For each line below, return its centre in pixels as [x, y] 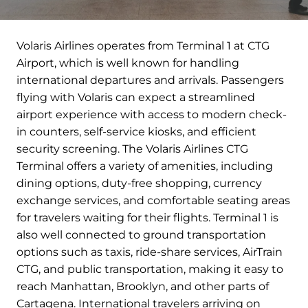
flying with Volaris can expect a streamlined [136, 98]
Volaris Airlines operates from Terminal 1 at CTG [143, 46]
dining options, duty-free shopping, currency [139, 184]
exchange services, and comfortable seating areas [153, 201]
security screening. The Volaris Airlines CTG [132, 149]
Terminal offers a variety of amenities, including [145, 166]
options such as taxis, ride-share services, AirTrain [150, 252]
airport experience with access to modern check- [152, 115]
